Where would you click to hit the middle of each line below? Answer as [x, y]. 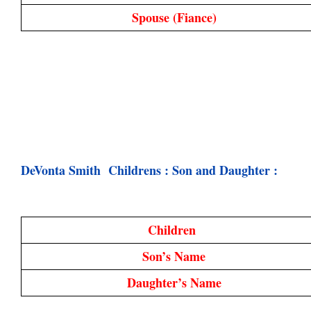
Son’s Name [174, 256]
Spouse [152, 18]
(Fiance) [194, 18]
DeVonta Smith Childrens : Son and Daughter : [149, 170]
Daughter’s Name [174, 282]
